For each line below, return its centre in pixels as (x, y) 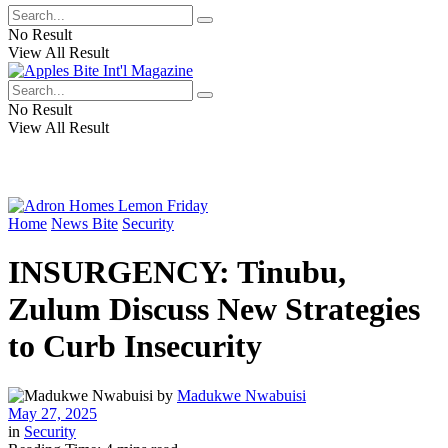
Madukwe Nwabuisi (241, 395)
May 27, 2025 (52, 413)
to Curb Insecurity (135, 346)
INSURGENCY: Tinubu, (177, 272)
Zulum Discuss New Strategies (214, 309)
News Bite (84, 223)
